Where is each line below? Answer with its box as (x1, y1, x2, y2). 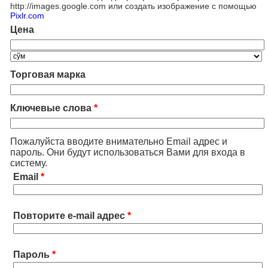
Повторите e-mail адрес (13, 211, 125, 221)
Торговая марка (10, 69, 86, 80)
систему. (10, 158, 47, 168)
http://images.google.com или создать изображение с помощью (10, 1, 257, 11)
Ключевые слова (10, 103, 92, 113)
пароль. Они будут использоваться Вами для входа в (10, 147, 245, 157)
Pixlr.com (10, 11, 44, 20)
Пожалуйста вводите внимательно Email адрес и (10, 136, 227, 147)
